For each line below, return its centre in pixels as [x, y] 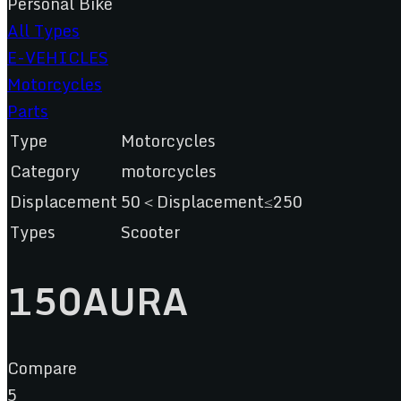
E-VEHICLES [58, 58]
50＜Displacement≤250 [212, 202]
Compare [42, 367]
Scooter [150, 232]
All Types [43, 31]
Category [45, 171]
